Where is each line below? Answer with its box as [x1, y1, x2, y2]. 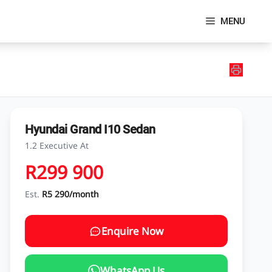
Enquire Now [101, 224, 163, 238]
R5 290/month [42, 188, 99, 200]
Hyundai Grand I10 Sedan [25, 122, 155, 137]
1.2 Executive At [25, 140, 89, 151]
